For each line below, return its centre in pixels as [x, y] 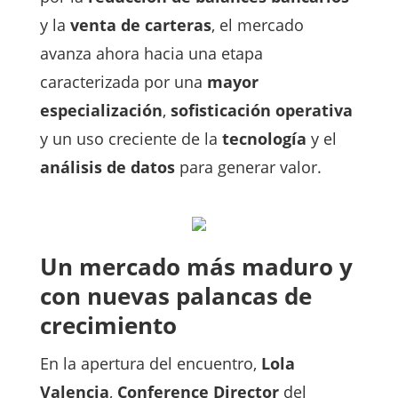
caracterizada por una [123, 82]
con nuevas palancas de [175, 296]
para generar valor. [248, 167]
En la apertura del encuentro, [150, 364]
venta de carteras [140, 25]
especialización [101, 111]
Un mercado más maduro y [196, 267]
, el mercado [257, 25]
